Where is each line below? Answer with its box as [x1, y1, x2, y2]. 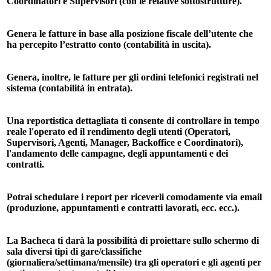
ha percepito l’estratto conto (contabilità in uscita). [7, 39, 211, 50]
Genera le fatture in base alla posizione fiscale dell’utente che [7, 28, 253, 39]
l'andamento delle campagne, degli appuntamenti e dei [7, 148, 228, 158]
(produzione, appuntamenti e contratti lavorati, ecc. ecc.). [7, 202, 240, 213]
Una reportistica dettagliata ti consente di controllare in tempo [7, 115, 260, 126]
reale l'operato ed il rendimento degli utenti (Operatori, [7, 126, 230, 137]
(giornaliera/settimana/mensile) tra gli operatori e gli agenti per [7, 256, 261, 267]
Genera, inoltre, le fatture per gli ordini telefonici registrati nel [7, 71, 258, 82]
